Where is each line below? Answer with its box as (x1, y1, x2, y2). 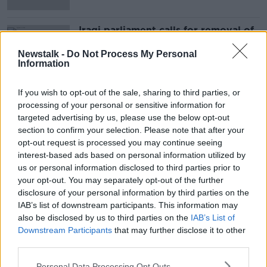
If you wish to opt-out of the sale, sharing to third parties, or (18, 88, 240, 97)
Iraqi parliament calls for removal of (79, 24, 254, 36)
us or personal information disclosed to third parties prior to (18, 163, 240, 172)
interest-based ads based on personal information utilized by (18, 150, 246, 160)
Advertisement (107, 100, 160, 108)
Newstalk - (18, 49, 67, 59)
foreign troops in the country (79, 35, 222, 46)
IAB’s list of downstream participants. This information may (18, 200, 238, 210)
